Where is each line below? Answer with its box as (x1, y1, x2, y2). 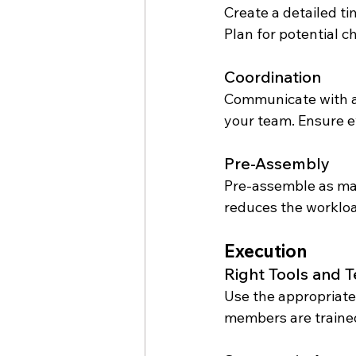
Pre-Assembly (224, 153, 330, 173)
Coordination (224, 66, 321, 87)
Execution (224, 239, 307, 262)
